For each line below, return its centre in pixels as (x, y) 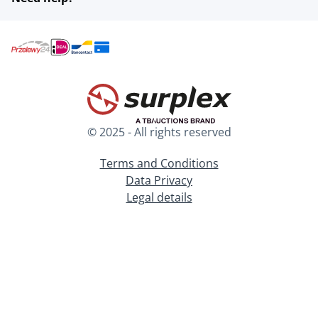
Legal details (159, 197)
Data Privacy (159, 180)
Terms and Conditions (159, 163)
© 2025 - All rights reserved (159, 132)
